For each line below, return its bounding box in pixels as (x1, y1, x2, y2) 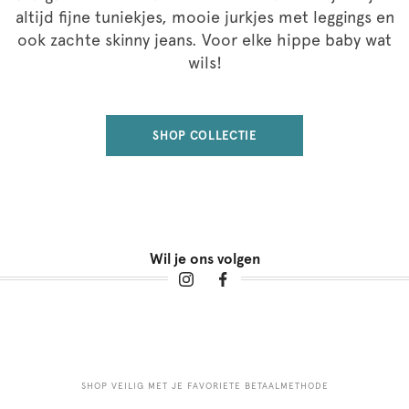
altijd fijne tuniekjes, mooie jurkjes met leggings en (15, 6, 394, 26)
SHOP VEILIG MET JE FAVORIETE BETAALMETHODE (80, 380, 329, 391)
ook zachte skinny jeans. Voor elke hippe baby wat (17, 29, 392, 49)
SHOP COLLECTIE (152, 128, 257, 142)
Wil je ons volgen (149, 249, 260, 267)
